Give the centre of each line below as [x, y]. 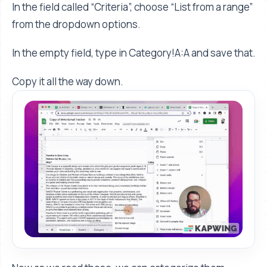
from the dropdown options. [76, 24]
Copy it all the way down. [67, 81]
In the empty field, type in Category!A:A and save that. [133, 52]
